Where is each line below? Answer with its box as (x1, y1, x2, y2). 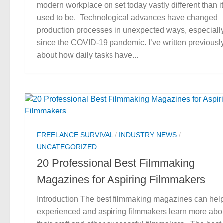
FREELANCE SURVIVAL (37, 130, 113, 139)
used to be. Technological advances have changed (37, 13, 218, 22)
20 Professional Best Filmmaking (37, 156, 195, 169)
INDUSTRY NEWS (119, 130, 177, 139)
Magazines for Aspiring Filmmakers (37, 173, 205, 186)
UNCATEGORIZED (37, 142, 97, 151)
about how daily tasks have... (37, 50, 138, 59)
